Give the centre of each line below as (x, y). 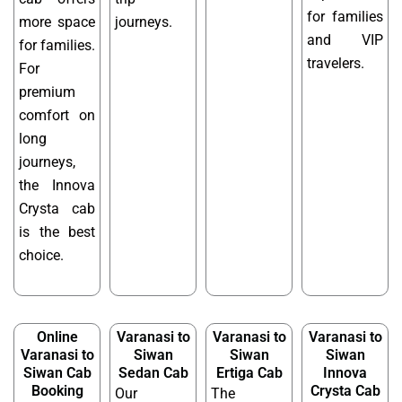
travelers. (336, 64)
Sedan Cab (153, 373)
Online (57, 337)
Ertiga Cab (249, 373)
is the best (57, 232)
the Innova (57, 186)
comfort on (57, 116)
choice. (41, 256)
